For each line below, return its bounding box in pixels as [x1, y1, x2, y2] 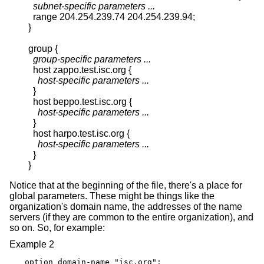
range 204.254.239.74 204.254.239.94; [28, 12, 195, 22]
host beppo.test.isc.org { [28, 97, 132, 107]
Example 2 [9, 239, 54, 249]
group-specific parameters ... [33, 54, 151, 65]
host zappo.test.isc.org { [28, 65, 131, 75]
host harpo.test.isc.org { [28, 128, 130, 139]
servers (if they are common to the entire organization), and [9, 212, 253, 223]
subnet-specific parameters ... [33, 1, 155, 12]
